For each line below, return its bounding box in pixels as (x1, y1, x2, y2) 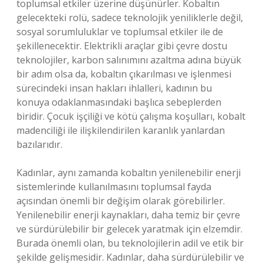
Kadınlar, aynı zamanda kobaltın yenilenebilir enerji (16, 166, 241, 179)
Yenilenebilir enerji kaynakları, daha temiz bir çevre (16, 208, 240, 221)
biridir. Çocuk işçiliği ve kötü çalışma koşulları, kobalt (16, 110, 245, 123)
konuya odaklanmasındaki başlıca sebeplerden (16, 96, 221, 109)
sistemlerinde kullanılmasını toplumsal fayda (16, 180, 211, 193)
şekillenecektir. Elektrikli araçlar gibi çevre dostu (16, 39, 227, 52)
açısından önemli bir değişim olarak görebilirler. (16, 194, 225, 207)
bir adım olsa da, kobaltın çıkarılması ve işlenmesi (16, 68, 231, 80)
